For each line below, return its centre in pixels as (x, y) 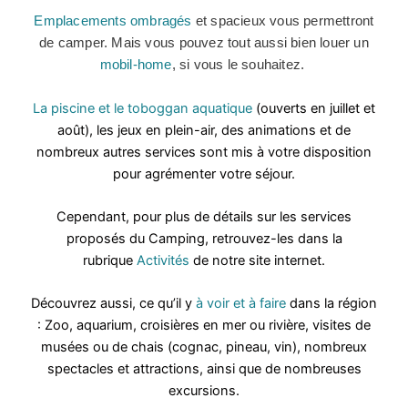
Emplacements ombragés (113, 21)
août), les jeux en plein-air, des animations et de (204, 130)
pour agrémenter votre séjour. (204, 173)
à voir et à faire (241, 304)
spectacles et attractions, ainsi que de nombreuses (204, 369)
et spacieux (229, 21)
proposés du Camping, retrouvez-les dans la (204, 238)
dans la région (331, 304)
